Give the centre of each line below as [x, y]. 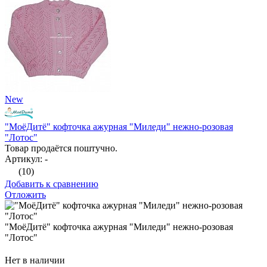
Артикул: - [26, 159]
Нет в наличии [35, 260]
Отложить [25, 195]
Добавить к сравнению [52, 184]
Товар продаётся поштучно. [61, 148]
